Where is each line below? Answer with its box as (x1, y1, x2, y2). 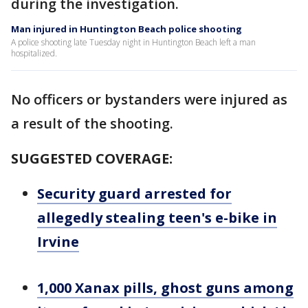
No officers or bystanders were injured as (11, 90, 287, 109)
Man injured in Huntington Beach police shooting (11, 23, 242, 35)
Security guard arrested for (37, 184, 232, 203)
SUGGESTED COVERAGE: (11, 149, 173, 168)
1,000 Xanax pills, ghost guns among (37, 278, 294, 297)
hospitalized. (11, 47, 57, 59)
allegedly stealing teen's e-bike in (37, 208, 277, 227)
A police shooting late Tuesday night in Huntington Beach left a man (11, 36, 256, 48)
